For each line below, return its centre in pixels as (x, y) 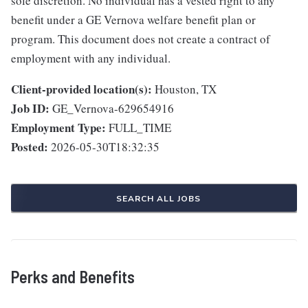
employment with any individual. (91, 58)
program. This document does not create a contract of (141, 39)
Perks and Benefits (73, 277)
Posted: (30, 147)
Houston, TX (186, 89)
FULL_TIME (140, 128)
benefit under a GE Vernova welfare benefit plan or (133, 20)
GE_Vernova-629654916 (113, 109)
